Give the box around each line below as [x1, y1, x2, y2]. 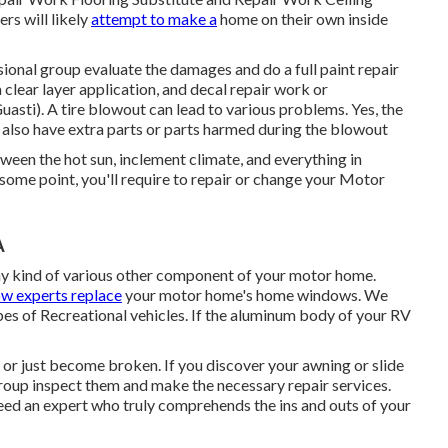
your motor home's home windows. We [122, 285, 388, 304]
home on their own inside [217, 9, 388, 28]
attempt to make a [91, 9, 217, 28]
